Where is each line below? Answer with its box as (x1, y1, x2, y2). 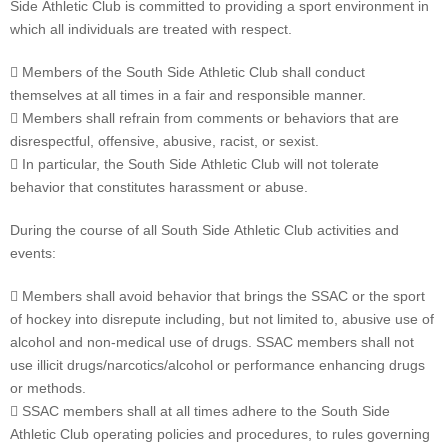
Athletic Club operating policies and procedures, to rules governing (10, 426, 430, 442)
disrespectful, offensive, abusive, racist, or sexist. (10, 133, 319, 149)
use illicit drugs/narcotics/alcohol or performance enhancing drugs (10, 357, 425, 373)
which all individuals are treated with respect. (10, 21, 292, 37)
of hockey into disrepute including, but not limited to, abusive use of (10, 311, 434, 327)
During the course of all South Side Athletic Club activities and (10, 222, 399, 238)
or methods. (10, 380, 86, 396)
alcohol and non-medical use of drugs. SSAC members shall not (10, 334, 414, 350)
